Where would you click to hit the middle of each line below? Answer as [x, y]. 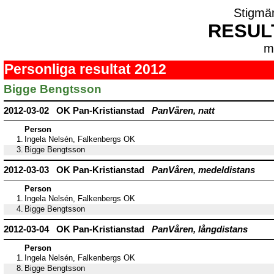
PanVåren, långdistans [200, 229]
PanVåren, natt [183, 111]
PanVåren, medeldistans [203, 170]
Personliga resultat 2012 [86, 69]
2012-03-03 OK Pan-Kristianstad [78, 170]
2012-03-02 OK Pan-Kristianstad [78, 111]
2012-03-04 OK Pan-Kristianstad [78, 229]
